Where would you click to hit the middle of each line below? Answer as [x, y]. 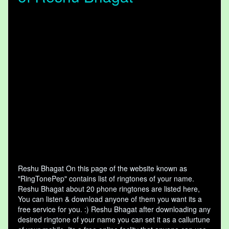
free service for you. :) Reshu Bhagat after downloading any [114, 209]
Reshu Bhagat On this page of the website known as [102, 168]
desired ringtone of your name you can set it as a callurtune [114, 220]
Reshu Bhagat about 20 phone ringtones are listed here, [109, 189]
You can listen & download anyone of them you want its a [110, 199]
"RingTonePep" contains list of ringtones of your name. [106, 179]
